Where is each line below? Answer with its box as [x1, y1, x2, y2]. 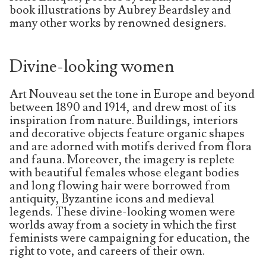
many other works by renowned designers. [9, 15, 226, 31]
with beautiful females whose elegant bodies [9, 165, 239, 181]
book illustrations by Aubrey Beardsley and [9, 2, 231, 18]
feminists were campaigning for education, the [9, 230, 250, 246]
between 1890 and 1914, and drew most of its [9, 100, 236, 116]
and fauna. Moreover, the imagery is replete [9, 152, 235, 168]
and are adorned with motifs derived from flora [9, 139, 252, 155]
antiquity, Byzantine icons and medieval [9, 191, 214, 207]
